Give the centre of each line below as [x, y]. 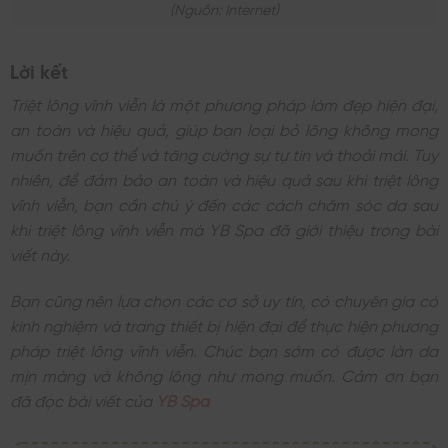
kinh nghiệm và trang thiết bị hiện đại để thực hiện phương [224, 324]
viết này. [42, 253]
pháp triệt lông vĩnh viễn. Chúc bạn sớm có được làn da [224, 349]
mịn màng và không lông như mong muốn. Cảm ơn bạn [224, 374]
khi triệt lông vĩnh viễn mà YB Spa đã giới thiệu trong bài [224, 228]
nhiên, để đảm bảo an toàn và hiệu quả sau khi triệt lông [224, 178]
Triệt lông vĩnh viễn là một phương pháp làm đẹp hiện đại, [224, 103]
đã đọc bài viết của [83, 399]
